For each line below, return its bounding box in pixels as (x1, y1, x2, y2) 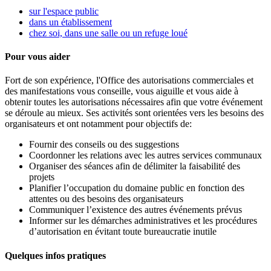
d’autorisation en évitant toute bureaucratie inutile (29, 226, 217, 237)
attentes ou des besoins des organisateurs (29, 194, 183, 204)
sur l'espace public (29, 5, 99, 16)
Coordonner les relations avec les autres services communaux (29, 150, 262, 161)
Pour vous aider (5, 51, 70, 62)
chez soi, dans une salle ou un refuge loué (29, 27, 188, 38)
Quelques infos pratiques (5, 250, 106, 261)
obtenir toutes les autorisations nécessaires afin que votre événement (5, 97, 263, 108)
